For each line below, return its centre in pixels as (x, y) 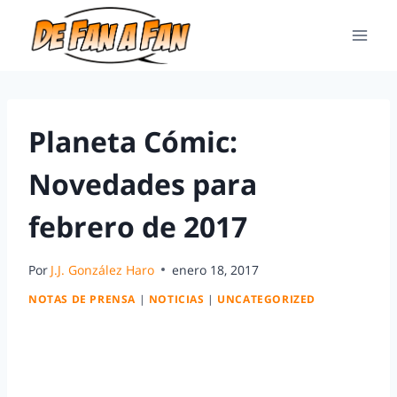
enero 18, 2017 (216, 269)
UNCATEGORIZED (267, 299)
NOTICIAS (176, 299)
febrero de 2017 (138, 226)
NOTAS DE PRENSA (82, 299)
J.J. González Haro (103, 269)
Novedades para (143, 184)
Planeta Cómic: (133, 141)
